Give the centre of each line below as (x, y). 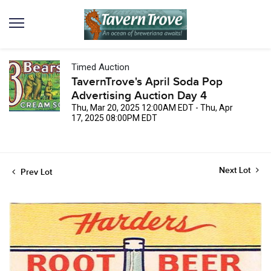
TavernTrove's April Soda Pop (147, 82)
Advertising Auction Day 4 (139, 96)
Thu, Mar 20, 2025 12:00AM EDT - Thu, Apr (152, 108)
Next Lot (236, 170)
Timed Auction (100, 67)
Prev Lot (35, 172)
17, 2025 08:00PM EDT (114, 118)
